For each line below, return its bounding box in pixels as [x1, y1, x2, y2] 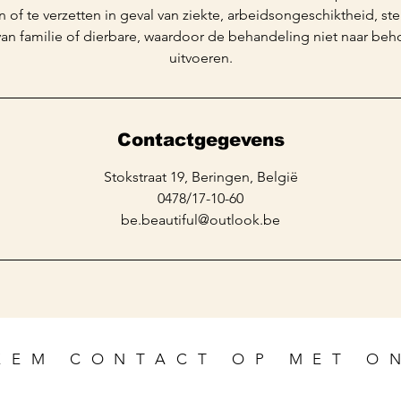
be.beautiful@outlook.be [121, 210, 280, 228]
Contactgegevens [116, 129, 285, 149]
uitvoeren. [168, 48, 233, 66]
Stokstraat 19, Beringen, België [103, 167, 298, 185]
